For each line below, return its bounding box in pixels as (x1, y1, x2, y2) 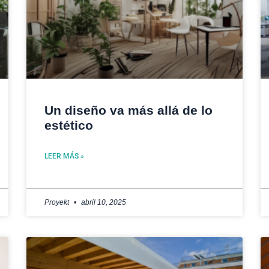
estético (44, 118, 93, 133)
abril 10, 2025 (79, 198, 126, 207)
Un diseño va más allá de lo (44, 103, 213, 118)
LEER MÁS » (44, 152, 84, 161)
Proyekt (44, 198, 71, 207)
